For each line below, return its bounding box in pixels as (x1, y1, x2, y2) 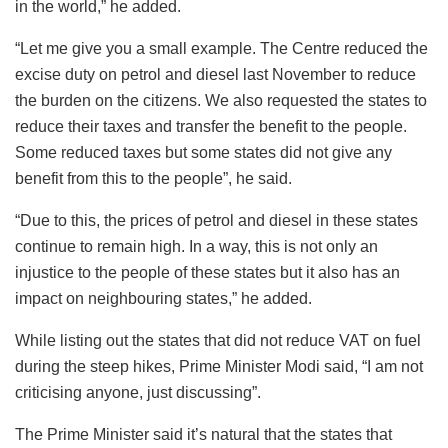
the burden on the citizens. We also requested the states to (15, 91, 427, 109)
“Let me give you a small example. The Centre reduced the (15, 39, 428, 57)
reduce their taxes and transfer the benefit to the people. (15, 117, 407, 135)
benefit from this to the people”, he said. (15, 169, 292, 187)
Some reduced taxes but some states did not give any (15, 143, 392, 161)
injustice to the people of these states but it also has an (15, 263, 400, 281)
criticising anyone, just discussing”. (15, 383, 261, 401)
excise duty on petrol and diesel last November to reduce (15, 65, 416, 83)
